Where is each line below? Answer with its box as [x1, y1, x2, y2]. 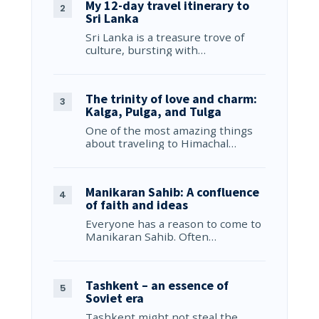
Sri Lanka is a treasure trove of [85, 30, 244, 45]
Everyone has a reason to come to [85, 216, 261, 231]
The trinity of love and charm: [85, 90, 257, 108]
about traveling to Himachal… [85, 136, 236, 151]
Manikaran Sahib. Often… [85, 229, 216, 244]
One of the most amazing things [85, 123, 253, 138]
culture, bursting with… [85, 43, 206, 58]
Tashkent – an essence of [85, 277, 229, 294]
